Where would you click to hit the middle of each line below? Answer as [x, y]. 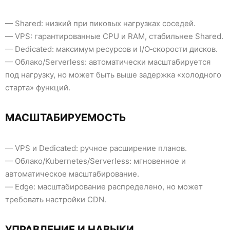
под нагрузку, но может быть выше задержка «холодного [113, 75]
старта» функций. [38, 88]
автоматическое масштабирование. [72, 174]
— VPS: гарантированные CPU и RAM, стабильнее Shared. [114, 36]
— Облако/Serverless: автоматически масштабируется [108, 62]
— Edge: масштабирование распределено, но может [104, 187]
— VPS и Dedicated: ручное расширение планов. [96, 148]
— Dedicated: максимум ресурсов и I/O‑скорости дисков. [111, 49]
